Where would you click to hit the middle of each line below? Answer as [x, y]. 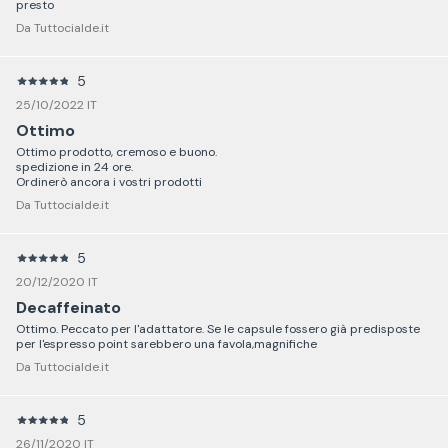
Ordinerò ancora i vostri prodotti [109, 181]
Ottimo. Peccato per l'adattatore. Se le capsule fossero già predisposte [218, 328]
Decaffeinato [68, 307]
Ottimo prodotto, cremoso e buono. [116, 151]
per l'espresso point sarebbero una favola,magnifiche [166, 343]
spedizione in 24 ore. [74, 166]
